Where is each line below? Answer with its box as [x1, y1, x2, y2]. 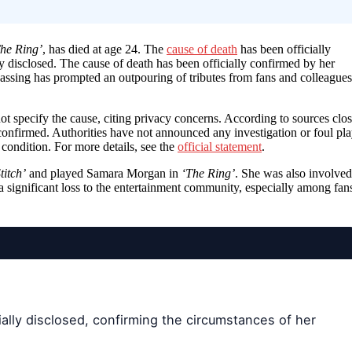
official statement [178, 139, 262, 153]
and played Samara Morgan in [26, 166, 181, 180]
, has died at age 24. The [42, 42, 167, 56]
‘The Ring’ [181, 166, 235, 180]
